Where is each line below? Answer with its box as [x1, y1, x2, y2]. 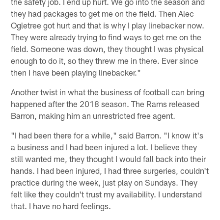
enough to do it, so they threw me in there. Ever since [11, 55, 199, 66]
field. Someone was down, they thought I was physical [11, 44, 204, 54]
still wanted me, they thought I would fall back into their [11, 154, 206, 164]
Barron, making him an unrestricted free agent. [11, 110, 176, 121]
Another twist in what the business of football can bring [11, 87, 205, 97]
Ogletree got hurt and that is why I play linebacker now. [11, 20, 205, 30]
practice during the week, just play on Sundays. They [11, 177, 198, 188]
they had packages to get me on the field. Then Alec [11, 8, 194, 19]
